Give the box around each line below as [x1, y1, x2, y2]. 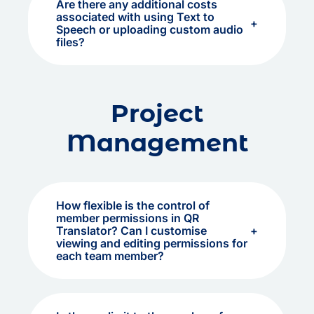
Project [111, 98, 203, 128]
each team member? [56, 249, 164, 263]
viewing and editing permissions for [56, 236, 247, 250]
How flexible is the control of [56, 198, 210, 212]
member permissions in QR [56, 211, 199, 225]
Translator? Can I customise [56, 224, 207, 238]
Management [66, 128, 248, 158]
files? [56, 35, 85, 49]
